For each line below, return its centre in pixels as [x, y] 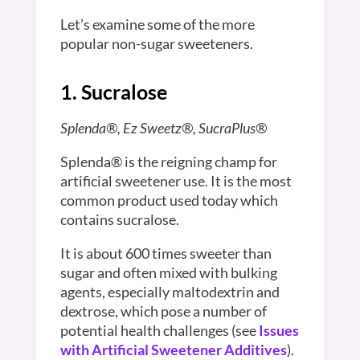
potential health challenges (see [159, 330]
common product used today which [169, 200]
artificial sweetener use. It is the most [176, 180]
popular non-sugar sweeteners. [156, 43]
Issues [278, 330]
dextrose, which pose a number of [163, 311]
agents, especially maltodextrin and [170, 291]
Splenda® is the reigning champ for [168, 161]
